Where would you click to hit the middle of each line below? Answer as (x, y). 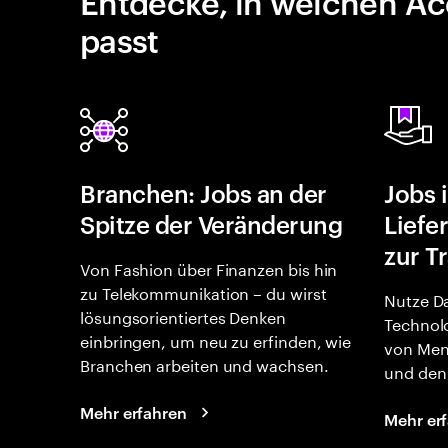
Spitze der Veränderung (211, 224)
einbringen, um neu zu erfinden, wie (216, 339)
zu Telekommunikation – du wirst (203, 291)
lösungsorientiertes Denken (183, 315)
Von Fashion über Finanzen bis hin (209, 267)
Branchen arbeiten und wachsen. (204, 363)
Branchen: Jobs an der (203, 193)
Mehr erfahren (133, 412)
